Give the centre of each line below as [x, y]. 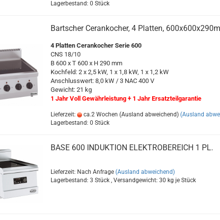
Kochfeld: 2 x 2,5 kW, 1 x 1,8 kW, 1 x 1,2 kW [110, 72]
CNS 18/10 [65, 54]
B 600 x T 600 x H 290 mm [86, 63]
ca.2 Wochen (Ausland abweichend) [130, 114]
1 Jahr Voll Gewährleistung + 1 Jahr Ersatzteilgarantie [126, 98]
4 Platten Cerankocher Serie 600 [96, 45]
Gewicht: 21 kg [71, 90]
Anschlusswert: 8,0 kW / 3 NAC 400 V [102, 81]
